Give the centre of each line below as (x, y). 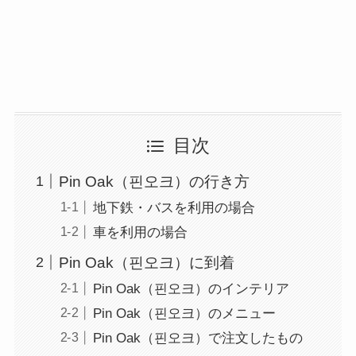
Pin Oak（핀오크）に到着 (147, 262)
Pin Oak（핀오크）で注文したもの (197, 339)
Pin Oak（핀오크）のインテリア (191, 288)
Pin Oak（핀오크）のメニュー (184, 314)
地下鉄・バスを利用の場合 (174, 207)
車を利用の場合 (140, 233)
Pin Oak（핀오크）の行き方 (155, 181)
